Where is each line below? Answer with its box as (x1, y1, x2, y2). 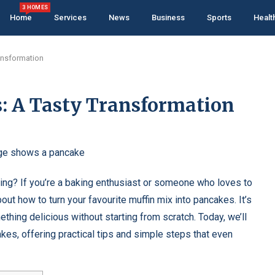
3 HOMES (22, 4, 48, 10)
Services (54, 13, 87, 22)
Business (152, 13, 185, 22)
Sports (207, 13, 231, 22)
